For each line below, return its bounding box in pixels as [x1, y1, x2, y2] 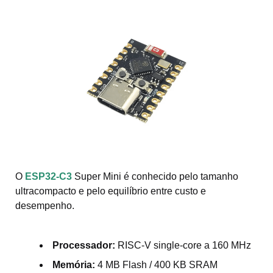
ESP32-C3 [25, 171, 72, 182]
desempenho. [15, 200, 74, 211]
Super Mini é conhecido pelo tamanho [74, 171, 238, 182]
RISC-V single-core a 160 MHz [115, 239, 251, 250]
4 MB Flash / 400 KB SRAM [95, 259, 218, 270]
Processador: [52, 239, 115, 250]
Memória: [52, 259, 95, 270]
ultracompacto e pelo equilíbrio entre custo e [15, 185, 206, 196]
